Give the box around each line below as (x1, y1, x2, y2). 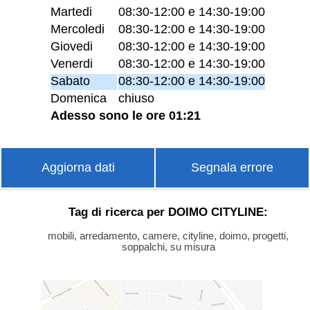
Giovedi (51, 39, 93, 54)
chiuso (118, 91, 155, 106)
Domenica (51, 91, 107, 106)
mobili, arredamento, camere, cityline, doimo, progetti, (48, 230, 289, 241)
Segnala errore (191, 161, 273, 175)
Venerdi (51, 57, 93, 71)
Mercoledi (51, 22, 105, 37)
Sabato (51, 74, 91, 89)
